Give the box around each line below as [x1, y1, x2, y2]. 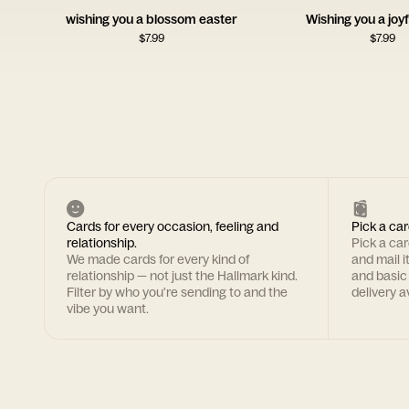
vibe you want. [67, 300, 149, 317]
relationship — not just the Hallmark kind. [67, 267, 298, 284]
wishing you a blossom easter [66, 11, 238, 27]
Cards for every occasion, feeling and [67, 218, 278, 235]
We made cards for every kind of [67, 251, 249, 267]
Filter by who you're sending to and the [67, 284, 288, 300]
